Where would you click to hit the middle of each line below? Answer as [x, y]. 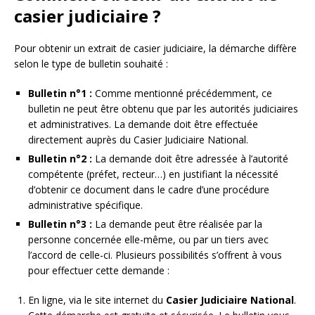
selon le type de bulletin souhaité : [91, 63]
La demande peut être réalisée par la [177, 224]
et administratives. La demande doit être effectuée [143, 124]
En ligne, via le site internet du [97, 300]
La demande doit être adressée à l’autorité [190, 158]
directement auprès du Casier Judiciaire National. [138, 139]
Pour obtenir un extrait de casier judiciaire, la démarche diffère [155, 48]
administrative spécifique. [85, 205]
